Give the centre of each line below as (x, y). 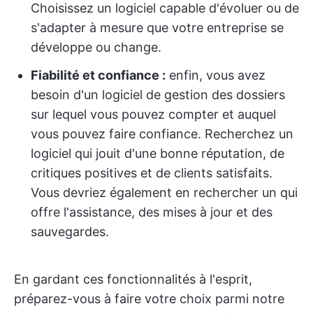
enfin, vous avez (216, 75)
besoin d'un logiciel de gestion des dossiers (158, 95)
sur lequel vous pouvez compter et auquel (153, 114)
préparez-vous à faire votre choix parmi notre (149, 299)
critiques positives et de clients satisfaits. (152, 173)
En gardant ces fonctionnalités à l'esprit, (133, 279)
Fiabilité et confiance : (98, 75)
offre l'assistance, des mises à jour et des (152, 212)
